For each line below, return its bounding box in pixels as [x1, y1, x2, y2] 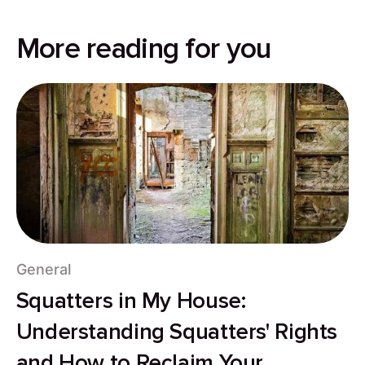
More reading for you [15, 31, 271, 68]
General [15, 261, 71, 279]
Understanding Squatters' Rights [15, 319, 338, 346]
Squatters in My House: [15, 288, 246, 315]
